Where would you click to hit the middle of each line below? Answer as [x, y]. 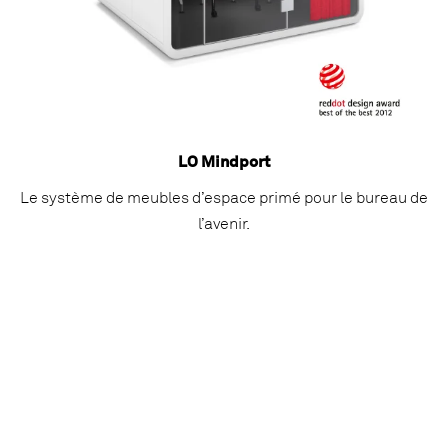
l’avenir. [224, 222]
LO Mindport [224, 160]
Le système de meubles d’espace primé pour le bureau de [224, 196]
